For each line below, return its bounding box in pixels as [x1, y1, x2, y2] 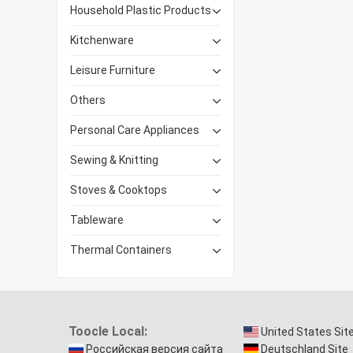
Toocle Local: [69, 324, 147, 340]
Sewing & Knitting [70, 154, 158, 167]
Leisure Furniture [70, 64, 155, 77]
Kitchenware [70, 34, 134, 47]
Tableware [70, 214, 124, 227]
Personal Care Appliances [70, 124, 199, 137]
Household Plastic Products [70, 4, 211, 17]
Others [70, 94, 106, 107]
